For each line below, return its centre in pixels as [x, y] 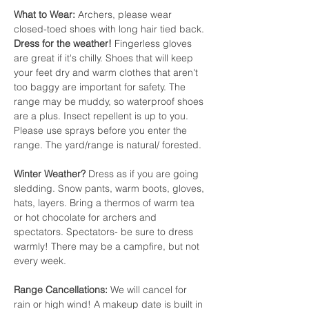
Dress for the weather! [63, 43]
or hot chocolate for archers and [87, 217]
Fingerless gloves [153, 43]
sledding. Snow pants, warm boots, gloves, [110, 188]
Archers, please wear [125, 14]
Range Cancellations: [61, 290]
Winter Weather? [51, 174]
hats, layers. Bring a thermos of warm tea [106, 203]
